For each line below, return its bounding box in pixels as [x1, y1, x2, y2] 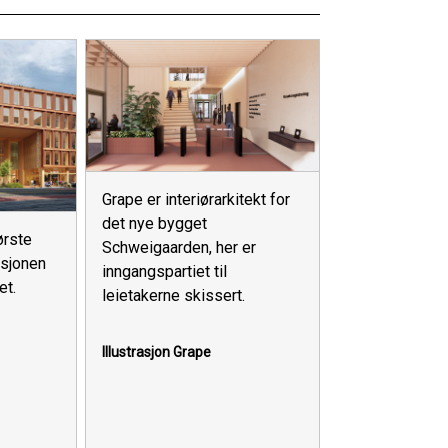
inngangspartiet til [102, 261, 228, 281]
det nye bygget [102, 213, 208, 233]
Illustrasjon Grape [102, 343, 212, 360]
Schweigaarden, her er [102, 237, 257, 257]
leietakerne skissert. [102, 285, 246, 305]
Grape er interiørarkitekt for [102, 189, 291, 209]
